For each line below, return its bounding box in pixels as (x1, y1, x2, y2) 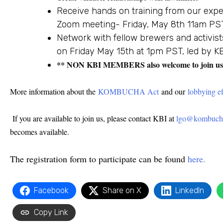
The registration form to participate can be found (10, 153, 188, 165)
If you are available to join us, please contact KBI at (10, 113, 176, 124)
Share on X (103, 186, 141, 196)
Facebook (34, 186, 69, 196)
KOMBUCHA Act (98, 86, 159, 97)
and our (159, 86, 188, 97)
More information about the (10, 86, 98, 97)
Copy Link (34, 208, 68, 218)
